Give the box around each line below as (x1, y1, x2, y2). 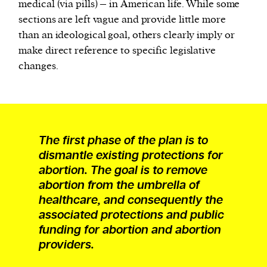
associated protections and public (38, 207, 224, 223)
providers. (38, 237, 94, 253)
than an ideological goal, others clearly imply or (18, 29, 235, 42)
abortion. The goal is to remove (38, 163, 207, 179)
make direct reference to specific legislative (18, 44, 216, 58)
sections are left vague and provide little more (18, 13, 226, 27)
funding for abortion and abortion (38, 222, 221, 238)
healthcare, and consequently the (38, 193, 223, 209)
